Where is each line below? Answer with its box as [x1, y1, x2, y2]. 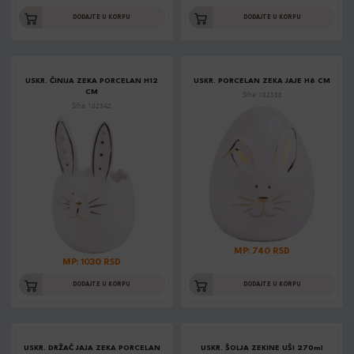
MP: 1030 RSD [62, 258, 122, 268]
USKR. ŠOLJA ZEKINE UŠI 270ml [201, 345, 323, 352]
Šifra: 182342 [72, 102, 112, 111]
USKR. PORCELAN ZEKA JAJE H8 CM [194, 77, 330, 85]
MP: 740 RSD [234, 247, 290, 257]
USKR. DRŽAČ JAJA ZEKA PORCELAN [23, 345, 160, 352]
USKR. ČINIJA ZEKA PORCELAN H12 [25, 77, 159, 85]
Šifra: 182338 [242, 91, 282, 100]
